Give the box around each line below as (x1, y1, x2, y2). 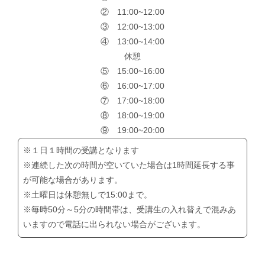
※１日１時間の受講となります (23, 146, 140, 156)
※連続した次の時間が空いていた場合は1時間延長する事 (23, 160, 235, 170)
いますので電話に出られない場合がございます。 (23, 219, 206, 230)
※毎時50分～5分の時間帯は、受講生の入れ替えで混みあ (23, 205, 237, 215)
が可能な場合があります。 (23, 175, 123, 185)
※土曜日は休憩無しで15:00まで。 (23, 190, 153, 200)
